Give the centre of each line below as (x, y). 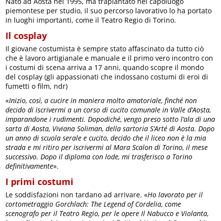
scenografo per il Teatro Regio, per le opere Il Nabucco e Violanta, (107, 213)
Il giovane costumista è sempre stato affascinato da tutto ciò (105, 48)
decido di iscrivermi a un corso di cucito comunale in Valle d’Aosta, (109, 110)
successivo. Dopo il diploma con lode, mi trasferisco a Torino (99, 156)
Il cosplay (26, 35)
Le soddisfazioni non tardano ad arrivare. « (77, 194)
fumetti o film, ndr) (37, 86)
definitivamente (30, 166)
